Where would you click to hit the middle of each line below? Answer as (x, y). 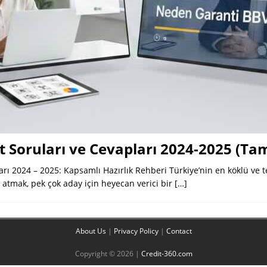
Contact (179, 231)
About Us (91, 231)
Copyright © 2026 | (108, 253)
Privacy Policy (136, 231)
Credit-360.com (167, 253)
